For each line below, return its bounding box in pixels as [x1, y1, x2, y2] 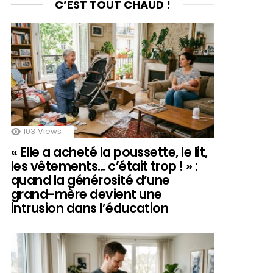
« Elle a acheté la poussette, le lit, [11, 143, 208, 161]
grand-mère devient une [11, 185, 162, 203]
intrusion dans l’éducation [11, 199, 169, 217]
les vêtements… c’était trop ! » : [11, 157, 198, 175]
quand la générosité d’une [11, 171, 170, 189]
